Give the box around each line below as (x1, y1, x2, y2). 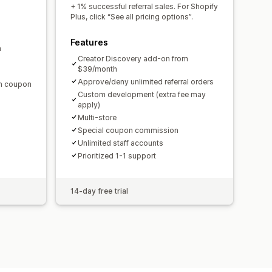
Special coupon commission (78, 125, 178, 135)
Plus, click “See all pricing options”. (70, 12, 193, 21)
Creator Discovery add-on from (78, 53, 188, 63)
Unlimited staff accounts (78, 138, 163, 148)
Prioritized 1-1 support (78, 151, 156, 160)
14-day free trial (70, 186, 128, 195)
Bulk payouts (29, 53, 88, 66)
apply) (78, 100, 100, 109)
